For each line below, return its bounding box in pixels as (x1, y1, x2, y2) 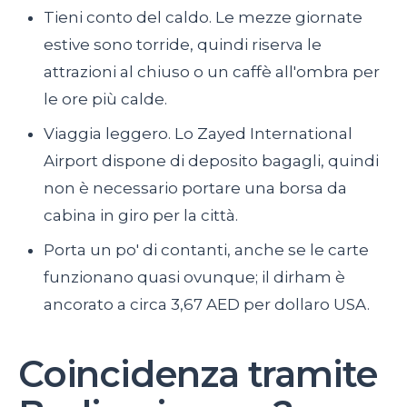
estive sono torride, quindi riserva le (44, 35, 322, 55)
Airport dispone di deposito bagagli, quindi (44, 152, 379, 171)
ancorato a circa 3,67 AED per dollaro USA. (44, 295, 370, 314)
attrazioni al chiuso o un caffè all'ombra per (44, 63, 380, 82)
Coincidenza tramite (18, 352, 379, 397)
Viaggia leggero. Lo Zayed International (44, 124, 352, 144)
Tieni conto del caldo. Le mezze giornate (44, 8, 362, 27)
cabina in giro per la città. (44, 206, 238, 225)
